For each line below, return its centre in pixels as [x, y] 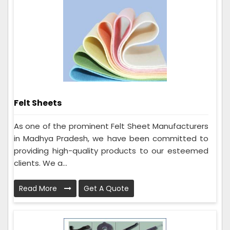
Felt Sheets [38, 103]
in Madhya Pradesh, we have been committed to [111, 139]
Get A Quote [106, 189]
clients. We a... [41, 163]
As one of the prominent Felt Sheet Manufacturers [111, 126]
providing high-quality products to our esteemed [111, 151]
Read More [39, 189]
